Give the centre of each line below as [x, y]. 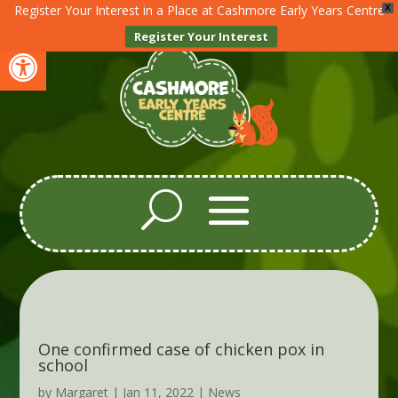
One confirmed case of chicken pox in [181, 350]
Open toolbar [56, 52]
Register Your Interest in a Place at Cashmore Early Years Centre [199, 10]
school [63, 366]
